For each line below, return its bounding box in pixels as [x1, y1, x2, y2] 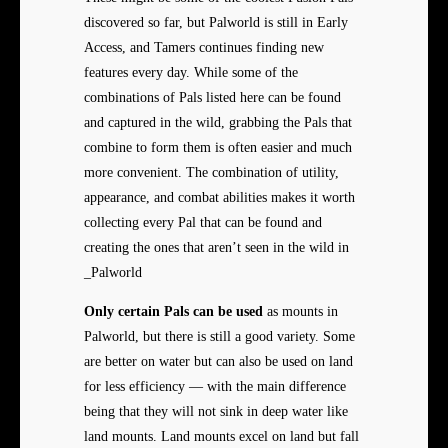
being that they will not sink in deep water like [84, 404, 348, 420]
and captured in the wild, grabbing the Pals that [84, 115, 352, 131]
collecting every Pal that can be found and [84, 215, 322, 231]
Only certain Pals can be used [84, 304, 263, 320]
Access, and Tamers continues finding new [84, 40, 324, 56]
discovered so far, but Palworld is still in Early [84, 15, 348, 31]
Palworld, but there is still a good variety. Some [84, 329, 355, 345]
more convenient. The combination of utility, [84, 165, 339, 181]
